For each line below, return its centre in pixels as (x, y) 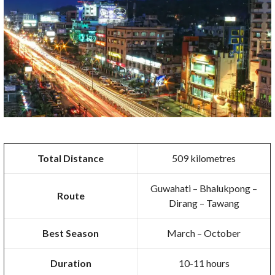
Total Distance (71, 158)
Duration (71, 263)
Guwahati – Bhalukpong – (204, 188)
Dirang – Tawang (204, 203)
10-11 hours (204, 263)
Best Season (71, 233)
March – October (204, 233)
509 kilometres (204, 158)
